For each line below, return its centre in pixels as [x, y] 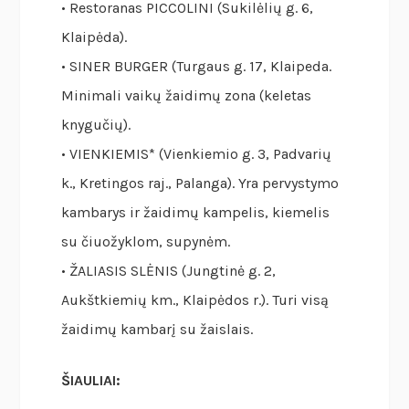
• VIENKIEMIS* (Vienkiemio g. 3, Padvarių [197, 154]
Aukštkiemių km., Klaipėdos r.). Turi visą [195, 300]
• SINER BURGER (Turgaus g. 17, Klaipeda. [197, 67]
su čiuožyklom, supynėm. [146, 242]
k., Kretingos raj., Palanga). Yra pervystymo [200, 184]
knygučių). [96, 125]
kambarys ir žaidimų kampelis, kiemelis [196, 213]
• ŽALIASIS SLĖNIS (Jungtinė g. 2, [169, 271]
